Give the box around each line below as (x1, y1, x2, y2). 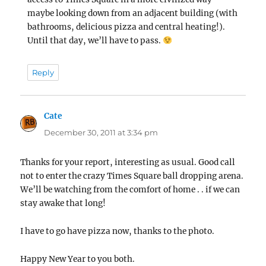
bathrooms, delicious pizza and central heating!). (27, 21, 226, 32)
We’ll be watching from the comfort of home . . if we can (20, 185, 240, 195)
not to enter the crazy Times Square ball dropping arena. (20, 171, 244, 182)
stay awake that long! (20, 198, 106, 209)
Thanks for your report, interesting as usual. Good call (20, 157, 236, 168)
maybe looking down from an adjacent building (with (27, 8, 238, 18)
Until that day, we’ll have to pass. (27, 35, 163, 46)
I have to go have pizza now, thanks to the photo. (20, 226, 215, 237)
